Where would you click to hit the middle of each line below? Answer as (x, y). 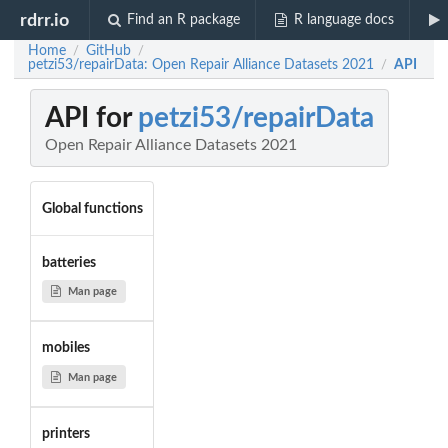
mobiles (65, 348)
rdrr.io (45, 20)
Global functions (92, 208)
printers (65, 434)
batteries (68, 262)
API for (91, 118)
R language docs (343, 20)
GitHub (108, 51)
